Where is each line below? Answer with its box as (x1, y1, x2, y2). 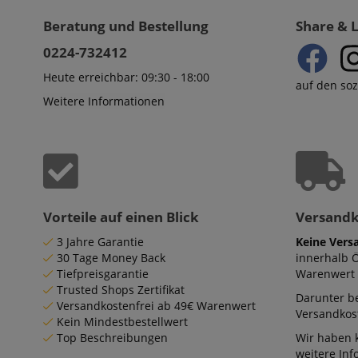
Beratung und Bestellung (43, 17, 209, 36)
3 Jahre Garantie (57, 234, 144, 250)
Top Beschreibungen (57, 330, 168, 346)
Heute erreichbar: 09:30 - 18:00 (43, 70, 209, 86)
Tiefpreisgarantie (57, 266, 149, 282)
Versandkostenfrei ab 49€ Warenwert (57, 298, 256, 314)
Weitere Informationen (43, 93, 165, 109)
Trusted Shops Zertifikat (57, 282, 185, 298)
